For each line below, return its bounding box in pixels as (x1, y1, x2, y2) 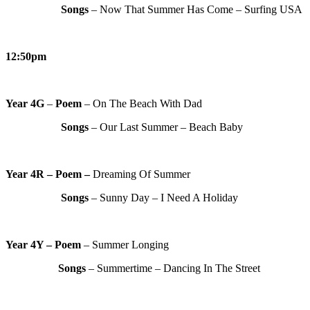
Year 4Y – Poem (6, 239, 81, 251)
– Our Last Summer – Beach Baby (89, 121, 243, 134)
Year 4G (6, 98, 44, 110)
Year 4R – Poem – (6, 168, 93, 181)
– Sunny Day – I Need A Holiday (89, 192, 238, 204)
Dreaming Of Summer (93, 168, 190, 181)
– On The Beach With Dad (82, 98, 202, 110)
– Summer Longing (81, 239, 169, 251)
